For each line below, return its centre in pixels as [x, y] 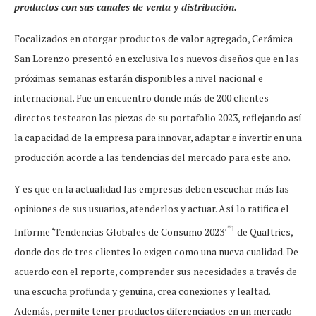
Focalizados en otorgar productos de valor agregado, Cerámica [153, 39]
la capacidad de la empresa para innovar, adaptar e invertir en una [158, 138]
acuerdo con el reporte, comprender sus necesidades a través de [156, 271]
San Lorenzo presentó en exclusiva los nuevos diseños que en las [157, 59]
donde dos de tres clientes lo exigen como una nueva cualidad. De [156, 251]
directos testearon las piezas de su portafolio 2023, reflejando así [158, 118]
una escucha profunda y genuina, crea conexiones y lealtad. [142, 291]
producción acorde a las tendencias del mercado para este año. [152, 157]
